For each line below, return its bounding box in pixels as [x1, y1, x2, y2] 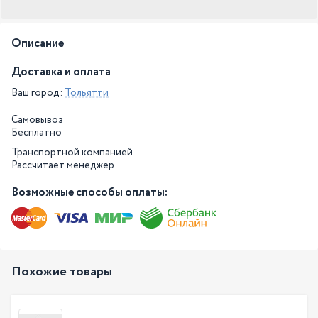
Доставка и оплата [11, 64, 111, 80]
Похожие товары [11, 262, 112, 281]
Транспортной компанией [11, 146, 133, 160]
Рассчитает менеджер [11, 158, 114, 172]
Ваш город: [11, 86, 65, 100]
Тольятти [65, 86, 109, 100]
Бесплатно [11, 126, 62, 140]
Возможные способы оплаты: [11, 185, 168, 201]
